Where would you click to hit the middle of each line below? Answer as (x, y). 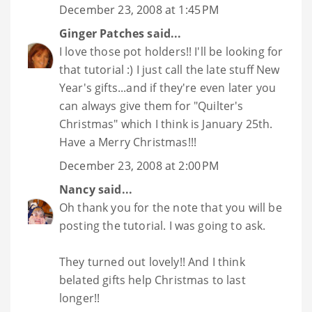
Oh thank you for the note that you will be (171, 208)
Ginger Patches (102, 34)
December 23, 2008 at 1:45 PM (139, 10)
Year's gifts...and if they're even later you (168, 88)
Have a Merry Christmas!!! (128, 142)
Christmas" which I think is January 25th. (166, 124)
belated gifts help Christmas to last (153, 280)
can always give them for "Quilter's (151, 106)
